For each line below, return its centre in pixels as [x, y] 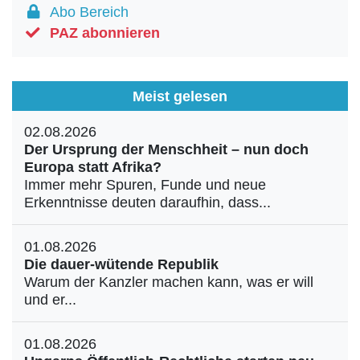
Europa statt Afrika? [93, 167]
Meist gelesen [180, 96]
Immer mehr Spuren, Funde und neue [145, 185]
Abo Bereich [85, 12]
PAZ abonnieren [105, 33]
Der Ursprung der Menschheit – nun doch [166, 149]
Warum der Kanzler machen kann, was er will [169, 282]
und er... [50, 300]
